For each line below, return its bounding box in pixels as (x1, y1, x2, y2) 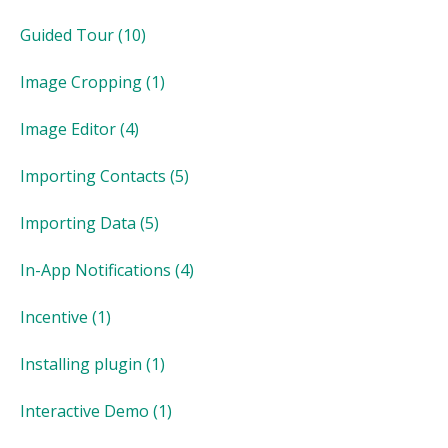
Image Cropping (20, 70, 142, 93)
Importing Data (20, 211, 136, 234)
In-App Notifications (20, 258, 171, 281)
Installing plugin (20, 352, 142, 375)
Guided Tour (20, 23, 114, 46)
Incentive (20, 305, 88, 328)
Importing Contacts (20, 164, 166, 187)
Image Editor (20, 117, 116, 140)
